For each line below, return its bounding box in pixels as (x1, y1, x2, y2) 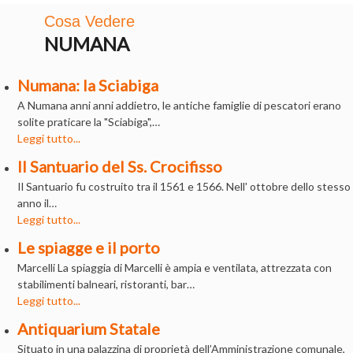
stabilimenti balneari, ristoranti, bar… (17, 277, 195, 291)
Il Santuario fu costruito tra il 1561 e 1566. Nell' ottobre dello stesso (17, 179, 351, 193)
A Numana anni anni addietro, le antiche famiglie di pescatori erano (17, 98, 342, 112)
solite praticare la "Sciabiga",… (17, 114, 161, 128)
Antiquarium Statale (17, 318, 161, 338)
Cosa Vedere (44, 12, 135, 30)
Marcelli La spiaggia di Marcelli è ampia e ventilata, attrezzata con (17, 260, 333, 274)
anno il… (17, 195, 58, 210)
